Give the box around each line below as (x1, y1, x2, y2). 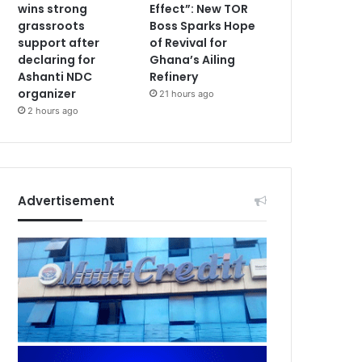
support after (18, 34, 100, 51)
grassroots (18, 17, 86, 34)
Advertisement (18, 192, 116, 209)
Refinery (149, 68, 199, 85)
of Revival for (149, 34, 228, 51)
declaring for (18, 51, 96, 68)
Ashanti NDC (18, 68, 93, 85)
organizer (18, 85, 77, 102)
